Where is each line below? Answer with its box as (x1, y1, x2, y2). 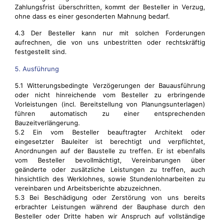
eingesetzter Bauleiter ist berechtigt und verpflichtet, (15, 137, 205, 145)
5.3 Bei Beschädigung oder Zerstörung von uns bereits (15, 193, 205, 201)
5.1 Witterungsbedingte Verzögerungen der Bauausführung (15, 82, 205, 89)
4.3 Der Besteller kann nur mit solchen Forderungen (15, 29, 205, 37)
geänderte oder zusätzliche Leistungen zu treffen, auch (15, 165, 205, 173)
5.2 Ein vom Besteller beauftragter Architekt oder (15, 128, 205, 136)
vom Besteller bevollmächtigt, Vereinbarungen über (15, 156, 205, 164)
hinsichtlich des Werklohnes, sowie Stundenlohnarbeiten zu (15, 175, 205, 183)
